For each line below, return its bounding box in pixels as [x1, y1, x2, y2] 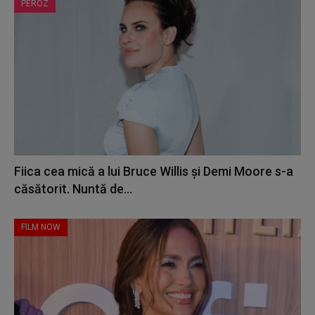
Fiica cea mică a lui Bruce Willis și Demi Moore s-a [14, 164, 293, 179]
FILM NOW [21, 222, 60, 233]
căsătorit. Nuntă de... [14, 181, 132, 197]
